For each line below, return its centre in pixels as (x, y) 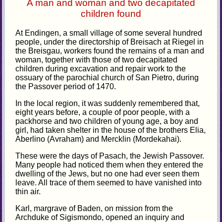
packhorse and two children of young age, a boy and (107, 121)
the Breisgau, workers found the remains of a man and (110, 51)
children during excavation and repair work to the (101, 68)
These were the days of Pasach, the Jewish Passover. (110, 156)
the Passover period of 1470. (66, 86)
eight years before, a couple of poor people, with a (103, 112)
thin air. (28, 191)
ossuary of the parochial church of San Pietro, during (107, 77)
